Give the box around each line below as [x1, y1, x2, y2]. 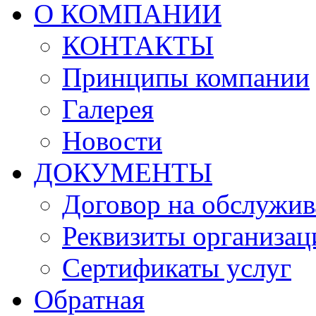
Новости [62, 126, 162, 156]
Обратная [34, 284, 145, 315]
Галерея [62, 94, 154, 124]
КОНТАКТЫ [62, 30, 214, 61]
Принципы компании [62, 62, 310, 92]
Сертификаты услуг [62, 253, 291, 283]
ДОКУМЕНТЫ [34, 157, 212, 188]
